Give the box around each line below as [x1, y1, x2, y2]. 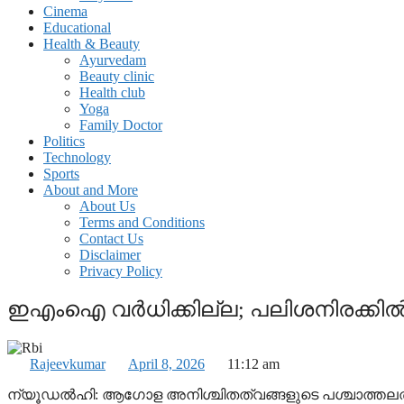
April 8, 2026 [128, 355, 205, 372]
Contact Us [79, 231, 143, 246]
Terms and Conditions [79, 215, 205, 230]
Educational [43, 20, 111, 35]
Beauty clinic [79, 69, 154, 84]
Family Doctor [79, 117, 162, 133]
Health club [79, 85, 145, 100]
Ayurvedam [79, 52, 146, 68]
